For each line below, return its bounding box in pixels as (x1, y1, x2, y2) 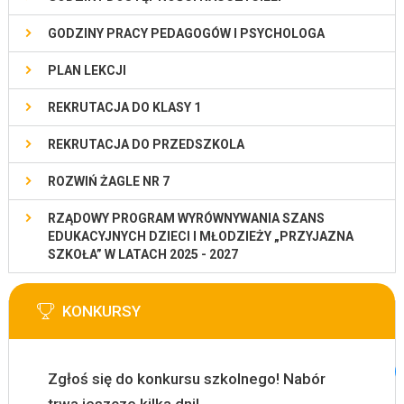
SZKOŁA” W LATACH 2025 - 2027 (47, 247, 238, 262)
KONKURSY (61, 302, 141, 321)
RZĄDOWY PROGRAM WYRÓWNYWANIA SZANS (47, 211, 325, 226)
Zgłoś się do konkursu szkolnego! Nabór (47, 370, 326, 389)
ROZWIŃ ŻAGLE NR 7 (47, 174, 170, 189)
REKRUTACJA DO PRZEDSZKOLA (47, 137, 244, 152)
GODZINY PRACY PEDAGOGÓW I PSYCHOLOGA (47, 26, 325, 41)
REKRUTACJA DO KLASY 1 (47, 100, 201, 115)
